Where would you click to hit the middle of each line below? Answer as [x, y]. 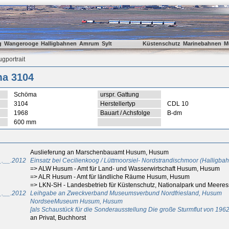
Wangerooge [21, 43]
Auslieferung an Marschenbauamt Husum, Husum [100, 152]
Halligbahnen [59, 43]
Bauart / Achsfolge [125, 113]
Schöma [25, 95]
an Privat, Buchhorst [59, 218]
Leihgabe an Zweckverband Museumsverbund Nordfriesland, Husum [126, 193]
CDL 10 [178, 104]
